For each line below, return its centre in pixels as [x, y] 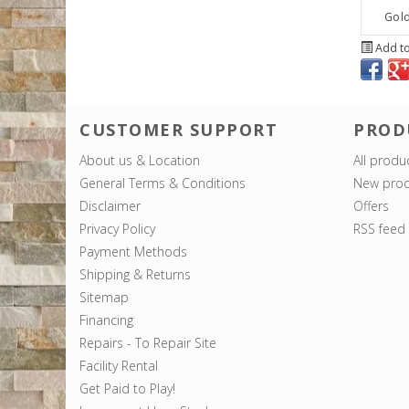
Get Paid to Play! [127, 388]
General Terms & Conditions [163, 183]
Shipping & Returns [135, 274]
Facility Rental [119, 365]
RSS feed [379, 228]
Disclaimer [110, 205]
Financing [106, 320]
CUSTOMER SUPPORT [178, 129]
